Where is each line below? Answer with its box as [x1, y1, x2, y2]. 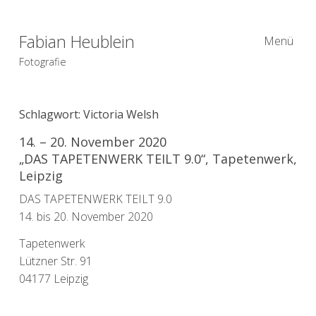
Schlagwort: [18, 106, 83, 122]
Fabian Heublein [18, 30, 135, 53]
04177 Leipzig [18, 270, 88, 286]
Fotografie [18, 54, 66, 68]
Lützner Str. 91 [18, 253, 92, 269]
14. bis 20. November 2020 [18, 208, 153, 224]
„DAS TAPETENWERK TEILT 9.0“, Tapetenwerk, [18, 150, 297, 167]
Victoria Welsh [83, 106, 159, 122]
